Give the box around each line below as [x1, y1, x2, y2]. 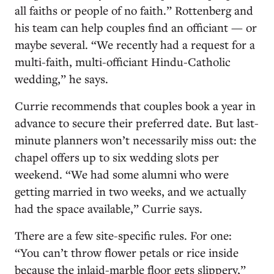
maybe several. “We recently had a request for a [15, 36, 255, 52]
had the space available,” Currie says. [15, 200, 206, 216]
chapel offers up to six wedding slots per [15, 149, 219, 165]
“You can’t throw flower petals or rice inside [15, 244, 239, 260]
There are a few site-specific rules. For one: [15, 227, 232, 243]
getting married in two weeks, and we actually [15, 183, 246, 199]
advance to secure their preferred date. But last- [15, 114, 259, 130]
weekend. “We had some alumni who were [15, 166, 229, 182]
